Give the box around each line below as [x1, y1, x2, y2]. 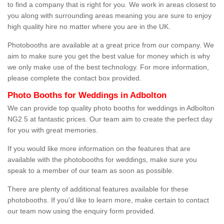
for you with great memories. [7, 126, 98, 134]
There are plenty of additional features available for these [7, 185, 188, 193]
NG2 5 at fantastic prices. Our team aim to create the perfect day [7, 115, 212, 123]
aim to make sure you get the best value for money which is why [7, 52, 210, 60]
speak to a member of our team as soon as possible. [7, 166, 176, 175]
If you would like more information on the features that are [7, 144, 190, 153]
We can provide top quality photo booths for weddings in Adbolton [7, 104, 214, 112]
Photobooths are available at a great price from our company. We [7, 41, 214, 49]
